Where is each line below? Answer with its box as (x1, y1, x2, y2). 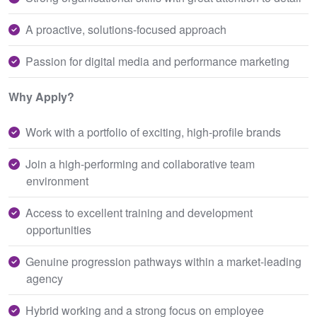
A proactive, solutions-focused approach (25, 21, 226, 38)
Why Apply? (8, 88, 74, 105)
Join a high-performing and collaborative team (25, 156, 255, 172)
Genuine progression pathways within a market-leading (25, 253, 301, 270)
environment (26, 173, 88, 189)
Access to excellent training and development (25, 204, 253, 221)
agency (26, 270, 63, 287)
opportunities (26, 221, 91, 238)
